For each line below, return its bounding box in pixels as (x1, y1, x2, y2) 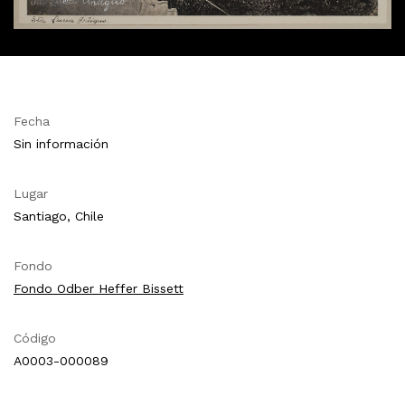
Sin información (14, 136, 108, 151)
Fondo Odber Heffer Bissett (14, 280, 184, 296)
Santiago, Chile (14, 208, 104, 223)
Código (14, 330, 56, 345)
